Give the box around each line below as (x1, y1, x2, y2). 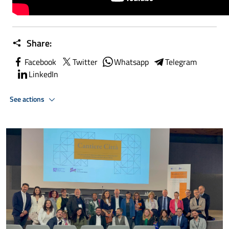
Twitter (73, 56, 98, 68)
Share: (25, 36, 52, 50)
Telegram (165, 56, 197, 68)
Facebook (25, 56, 56, 68)
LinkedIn (29, 68, 58, 80)
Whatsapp (114, 56, 149, 68)
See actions (10, 93, 46, 105)
